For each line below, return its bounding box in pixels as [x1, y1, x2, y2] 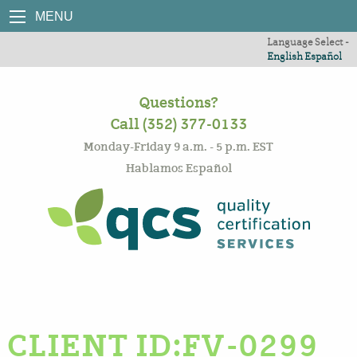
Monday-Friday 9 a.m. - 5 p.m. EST [84, 139, 273, 154]
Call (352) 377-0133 [110, 115, 247, 134]
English [267, 50, 303, 62]
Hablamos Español [125, 161, 232, 175]
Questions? [139, 93, 218, 112]
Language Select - [267, 36, 349, 48]
